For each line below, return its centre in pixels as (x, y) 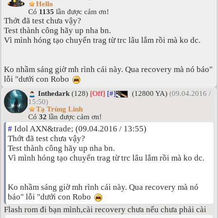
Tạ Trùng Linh (59, 109)
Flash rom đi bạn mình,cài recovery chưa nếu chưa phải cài (105, 210)
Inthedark (54, 94)
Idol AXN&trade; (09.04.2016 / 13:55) (79, 129)
